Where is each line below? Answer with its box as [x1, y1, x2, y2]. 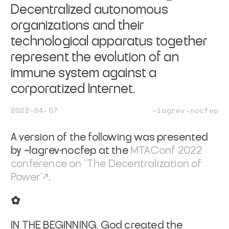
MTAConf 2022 [130, 145, 203, 156]
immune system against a [11, 66, 157, 80]
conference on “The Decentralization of [11, 158, 202, 169]
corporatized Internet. [11, 82, 135, 96]
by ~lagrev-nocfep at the [11, 145, 130, 156]
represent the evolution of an [11, 51, 179, 64]
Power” [11, 172, 43, 182]
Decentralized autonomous [11, 3, 168, 16]
